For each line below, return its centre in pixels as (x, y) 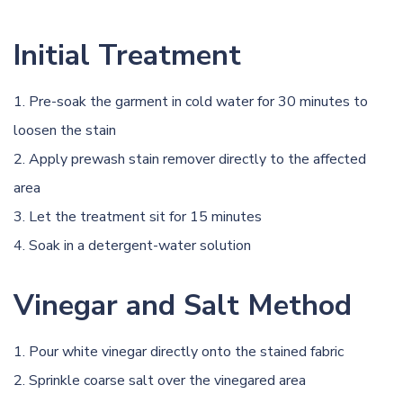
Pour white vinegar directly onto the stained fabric (186, 351)
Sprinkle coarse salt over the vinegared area (167, 380)
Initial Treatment (127, 55)
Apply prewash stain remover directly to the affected (197, 159)
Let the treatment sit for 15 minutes (145, 216)
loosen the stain (65, 130)
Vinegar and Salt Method (183, 305)
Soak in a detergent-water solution (140, 245)
